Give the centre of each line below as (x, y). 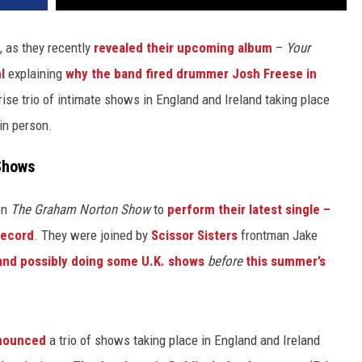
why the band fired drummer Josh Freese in (191, 74)
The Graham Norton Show (80, 209)
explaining (35, 74)
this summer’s (286, 261)
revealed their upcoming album (183, 48)
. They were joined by (93, 235)
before (225, 261)
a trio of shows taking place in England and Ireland (183, 340)
